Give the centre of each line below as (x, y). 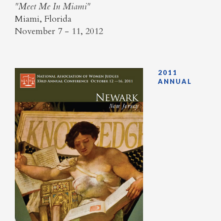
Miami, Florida (43, 19)
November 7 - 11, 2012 (60, 31)
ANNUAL (175, 82)
